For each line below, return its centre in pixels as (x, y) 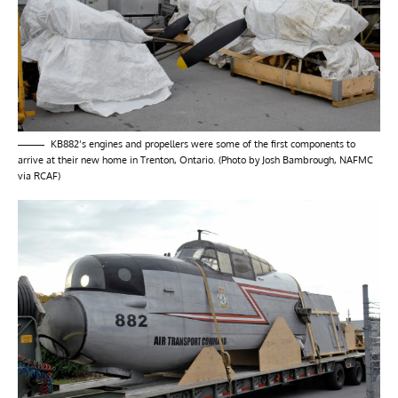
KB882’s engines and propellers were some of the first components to (203, 143)
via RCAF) (39, 175)
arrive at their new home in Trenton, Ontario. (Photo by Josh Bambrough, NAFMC (195, 159)
